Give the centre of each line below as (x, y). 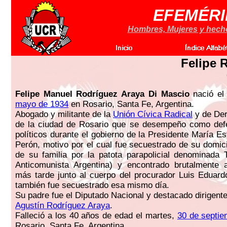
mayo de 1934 (42, 104)
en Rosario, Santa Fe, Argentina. (131, 104)
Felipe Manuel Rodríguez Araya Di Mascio (102, 94)
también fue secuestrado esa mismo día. (92, 185)
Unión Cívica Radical (153, 114)
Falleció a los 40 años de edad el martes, (96, 216)
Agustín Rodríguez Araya (63, 205)
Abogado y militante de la (64, 114)
